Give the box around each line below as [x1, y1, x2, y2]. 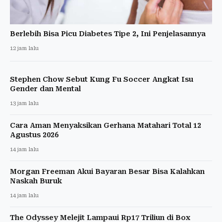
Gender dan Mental [10, 84, 81, 93]
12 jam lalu [10, 45, 39, 52]
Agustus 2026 [10, 130, 58, 139]
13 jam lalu [10, 100, 39, 107]
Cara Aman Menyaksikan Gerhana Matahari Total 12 [10, 121, 201, 129]
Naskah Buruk [10, 176, 62, 185]
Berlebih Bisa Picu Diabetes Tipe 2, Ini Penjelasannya [10, 29, 206, 38]
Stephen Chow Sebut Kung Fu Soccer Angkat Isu [10, 75, 193, 83]
